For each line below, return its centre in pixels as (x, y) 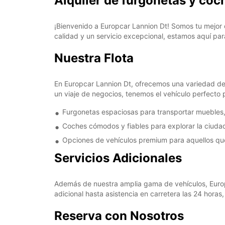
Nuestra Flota (94, 58)
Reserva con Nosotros (119, 216)
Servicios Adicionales (118, 158)
